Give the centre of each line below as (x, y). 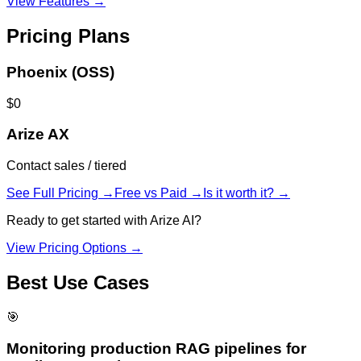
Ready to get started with (78, 221)
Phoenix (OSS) (60, 72)
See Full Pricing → (60, 193)
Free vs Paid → (159, 193)
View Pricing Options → (75, 248)
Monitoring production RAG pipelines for (156, 348)
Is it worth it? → (247, 193)
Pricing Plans (68, 36)
